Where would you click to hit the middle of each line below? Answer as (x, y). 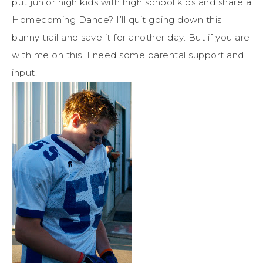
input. (24, 73)
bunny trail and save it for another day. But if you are (131, 38)
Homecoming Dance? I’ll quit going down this (117, 20)
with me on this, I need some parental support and (128, 55)
